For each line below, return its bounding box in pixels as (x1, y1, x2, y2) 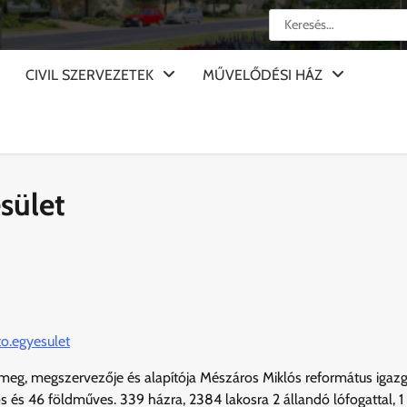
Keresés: (268, 10, 317, 27)
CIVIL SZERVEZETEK (25, 66, 154, 84)
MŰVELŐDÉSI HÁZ (203, 66, 323, 84)
